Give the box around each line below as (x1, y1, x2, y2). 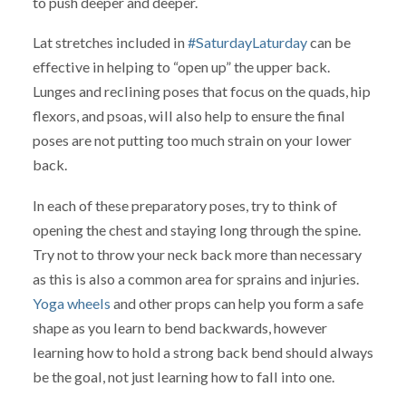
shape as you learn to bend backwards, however (32, 319, 327, 337)
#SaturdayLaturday (187, 34, 307, 52)
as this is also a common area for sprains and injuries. (32, 270, 359, 288)
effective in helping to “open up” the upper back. (32, 58, 330, 76)
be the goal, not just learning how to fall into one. (32, 368, 334, 386)
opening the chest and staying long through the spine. (32, 221, 361, 239)
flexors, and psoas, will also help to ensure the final (32, 107, 345, 125)
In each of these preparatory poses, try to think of (32, 197, 337, 215)
